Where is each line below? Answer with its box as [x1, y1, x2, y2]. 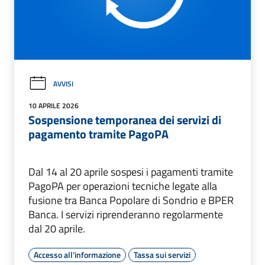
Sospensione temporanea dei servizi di [28, 111, 221, 130]
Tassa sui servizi [134, 248, 190, 261]
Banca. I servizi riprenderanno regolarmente [28, 206, 223, 223]
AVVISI [53, 77, 73, 89]
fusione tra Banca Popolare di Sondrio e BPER [28, 192, 234, 209]
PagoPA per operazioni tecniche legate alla [28, 178, 217, 195]
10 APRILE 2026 [28, 100, 79, 112]
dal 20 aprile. [28, 221, 85, 237]
